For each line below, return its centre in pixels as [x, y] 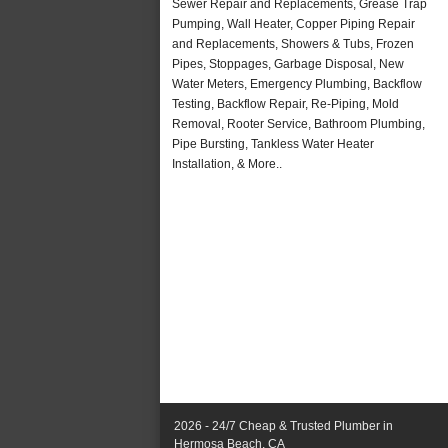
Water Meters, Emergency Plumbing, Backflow [297, 83]
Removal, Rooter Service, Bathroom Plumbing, [298, 123]
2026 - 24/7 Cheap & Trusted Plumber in [283, 426]
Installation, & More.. [227, 163]
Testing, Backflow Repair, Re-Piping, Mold [285, 103]
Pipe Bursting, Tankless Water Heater [273, 143]
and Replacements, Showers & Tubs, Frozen [293, 43]
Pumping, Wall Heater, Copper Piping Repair [293, 23]
